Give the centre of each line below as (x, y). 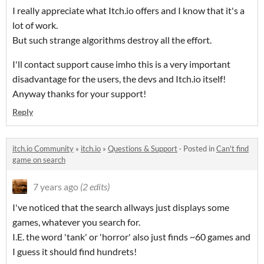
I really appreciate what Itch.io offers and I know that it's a (128, 11)
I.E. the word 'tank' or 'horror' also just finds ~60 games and (131, 237)
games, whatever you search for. (76, 222)
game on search (39, 160)
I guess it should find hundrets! (75, 252)
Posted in (200, 149)
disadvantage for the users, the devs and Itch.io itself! (119, 79)
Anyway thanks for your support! (79, 94)
